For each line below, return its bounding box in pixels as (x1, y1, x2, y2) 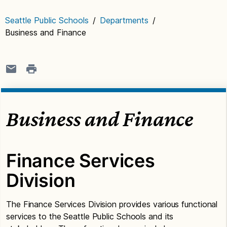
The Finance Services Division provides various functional (6, 199, 218, 209)
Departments (100, 15, 148, 25)
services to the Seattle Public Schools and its (6, 211, 174, 221)
